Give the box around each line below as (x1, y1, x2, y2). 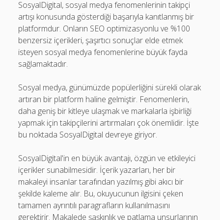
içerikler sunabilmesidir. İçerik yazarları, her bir (18, 165, 176, 175)
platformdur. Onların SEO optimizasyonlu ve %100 (18, 23, 191, 34)
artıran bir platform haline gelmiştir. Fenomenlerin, (18, 94, 190, 105)
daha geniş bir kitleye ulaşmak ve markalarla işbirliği (18, 106, 192, 116)
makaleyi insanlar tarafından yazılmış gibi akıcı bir (18, 176, 184, 187)
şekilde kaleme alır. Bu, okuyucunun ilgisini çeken (18, 188, 184, 199)
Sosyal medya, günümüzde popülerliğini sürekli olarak (18, 82, 201, 93)
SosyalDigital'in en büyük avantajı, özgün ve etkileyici (18, 153, 196, 164)
